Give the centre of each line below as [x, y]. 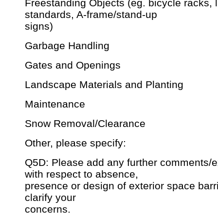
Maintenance [55, 104]
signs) [39, 26]
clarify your [50, 198]
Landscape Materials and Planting [104, 85]
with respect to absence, [82, 174]
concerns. [48, 209]
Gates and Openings [73, 65]
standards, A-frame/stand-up [91, 15]
